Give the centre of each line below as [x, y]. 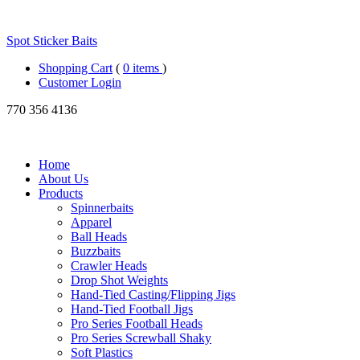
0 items [143, 68]
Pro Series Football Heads [137, 323]
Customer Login [80, 82]
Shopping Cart [76, 68]
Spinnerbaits [102, 208]
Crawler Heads [109, 266]
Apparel [91, 222]
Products [61, 193]
